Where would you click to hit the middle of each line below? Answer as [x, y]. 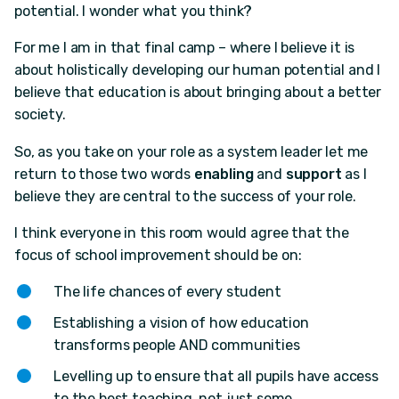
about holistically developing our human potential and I [198, 70]
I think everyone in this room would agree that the [182, 232]
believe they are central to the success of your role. [185, 196]
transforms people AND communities [177, 345]
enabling [224, 174]
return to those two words [104, 174]
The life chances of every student [167, 291]
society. [40, 115]
